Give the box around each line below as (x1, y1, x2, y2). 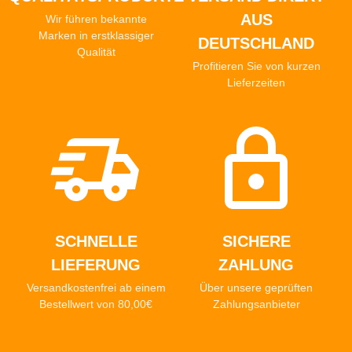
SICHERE (222, 233, 291, 251)
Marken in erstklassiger (38, 29, 154, 42)
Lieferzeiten (227, 76, 285, 90)
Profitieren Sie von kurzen (192, 60, 321, 73)
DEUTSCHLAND (198, 35, 314, 53)
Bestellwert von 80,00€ (39, 298, 152, 311)
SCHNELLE (54, 233, 137, 251)
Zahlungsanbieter (212, 298, 300, 311)
